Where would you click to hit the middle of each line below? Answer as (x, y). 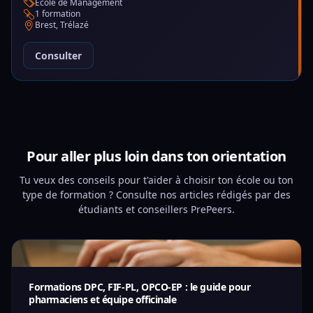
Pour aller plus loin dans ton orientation (156, 156)
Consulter (58, 56)
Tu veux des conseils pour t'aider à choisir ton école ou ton (156, 180)
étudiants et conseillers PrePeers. (156, 209)
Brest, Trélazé (62, 25)
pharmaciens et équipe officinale (103, 299)
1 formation (58, 14)
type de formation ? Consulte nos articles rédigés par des (156, 195)
